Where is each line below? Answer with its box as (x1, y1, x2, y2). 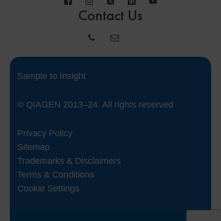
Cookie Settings (17, 183, 79, 193)
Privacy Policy (17, 128, 73, 138)
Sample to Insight (17, 71, 86, 81)
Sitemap (17, 142, 50, 152)
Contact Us (78, 5, 143, 25)
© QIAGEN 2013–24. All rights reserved (17, 99, 173, 110)
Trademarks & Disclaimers (17, 155, 121, 166)
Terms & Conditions (17, 169, 94, 180)
